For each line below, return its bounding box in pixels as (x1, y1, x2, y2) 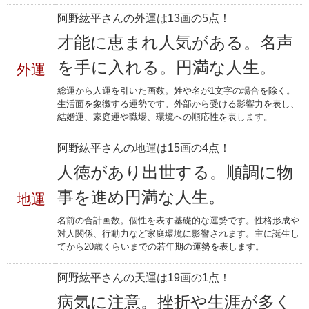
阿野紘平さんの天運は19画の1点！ (57, 271, 231, 283)
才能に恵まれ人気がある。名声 (57, 32, 294, 52)
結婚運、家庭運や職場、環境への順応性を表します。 (57, 111, 273, 122)
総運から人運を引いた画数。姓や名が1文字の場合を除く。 (57, 85, 296, 96)
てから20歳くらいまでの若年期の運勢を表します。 (57, 241, 265, 252)
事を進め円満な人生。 (57, 187, 226, 206)
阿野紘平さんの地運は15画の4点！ (57, 141, 231, 154)
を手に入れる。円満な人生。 (57, 57, 277, 77)
